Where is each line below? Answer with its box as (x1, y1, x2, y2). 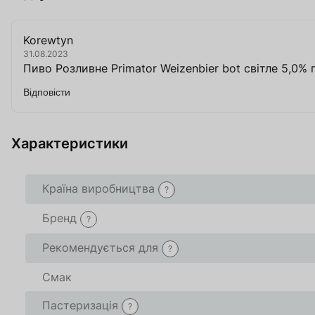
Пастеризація (42, 298, 118, 313)
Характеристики (11, 135, 128, 153)
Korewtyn (23, 33, 73, 48)
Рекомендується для (42, 240, 158, 255)
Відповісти (23, 86, 70, 98)
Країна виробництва (42, 181, 155, 196)
